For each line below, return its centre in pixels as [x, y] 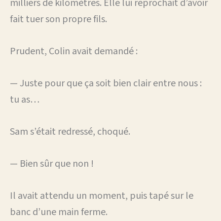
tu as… [25, 99]
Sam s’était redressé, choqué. [70, 131]
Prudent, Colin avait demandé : [74, 51]
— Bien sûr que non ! [52, 164]
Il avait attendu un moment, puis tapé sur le [102, 196]
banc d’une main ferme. [59, 212]
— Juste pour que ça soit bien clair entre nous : [106, 83]
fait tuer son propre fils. [58, 19]
